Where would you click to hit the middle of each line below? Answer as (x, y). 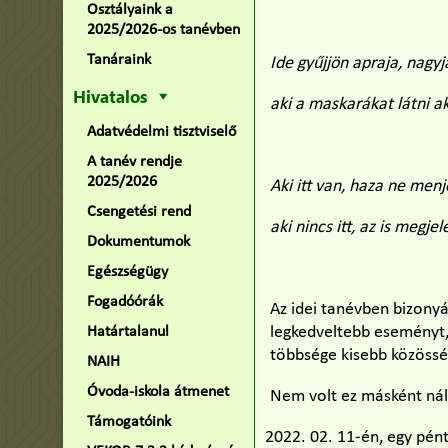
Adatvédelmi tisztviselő (161, 132)
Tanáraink (118, 60)
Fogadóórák (124, 302)
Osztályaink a (129, 10)
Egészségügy (127, 272)
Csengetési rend (138, 212)
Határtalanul (127, 332)
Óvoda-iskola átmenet (157, 392)
